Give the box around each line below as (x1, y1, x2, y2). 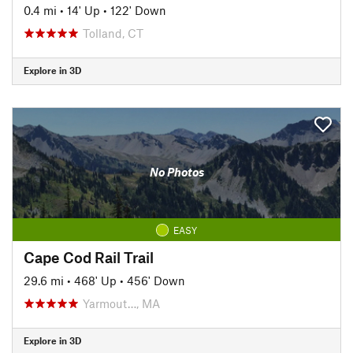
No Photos (149, 165, 204, 179)
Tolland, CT (83, 25, 143, 40)
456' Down (127, 273, 185, 288)
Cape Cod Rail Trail (24, 247, 154, 266)
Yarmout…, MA (83, 295, 160, 310)
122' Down (110, 2, 166, 17)
